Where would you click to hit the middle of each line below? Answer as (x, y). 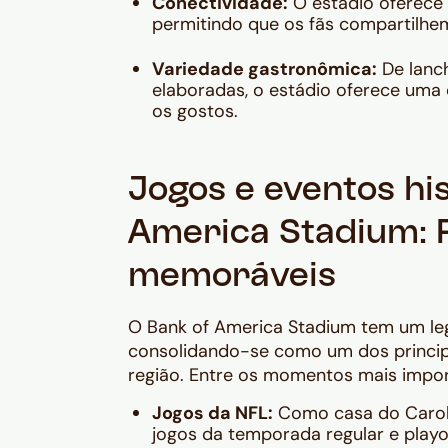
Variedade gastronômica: (264, 69)
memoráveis (232, 278)
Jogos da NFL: (212, 413)
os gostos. (195, 111)
